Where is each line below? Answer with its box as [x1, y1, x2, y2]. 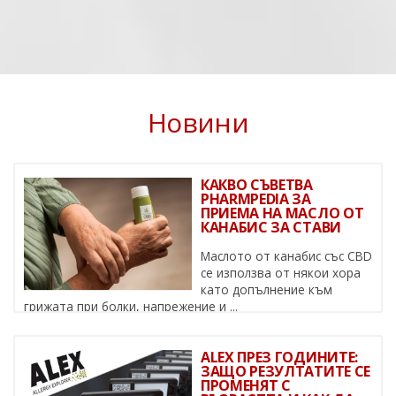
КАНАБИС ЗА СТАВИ [201, 217, 341, 238]
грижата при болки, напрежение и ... [24, 298, 238, 316]
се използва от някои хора [201, 264, 361, 282]
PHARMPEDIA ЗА [201, 189, 311, 209]
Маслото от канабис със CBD [201, 247, 372, 265]
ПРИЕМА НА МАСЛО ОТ [201, 203, 364, 224]
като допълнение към [201, 281, 332, 299]
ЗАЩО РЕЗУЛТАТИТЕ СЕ [201, 362, 370, 382]
